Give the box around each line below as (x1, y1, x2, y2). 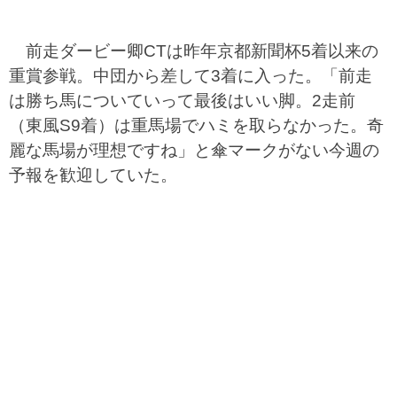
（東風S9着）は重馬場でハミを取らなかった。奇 (9, 116, 384, 135)
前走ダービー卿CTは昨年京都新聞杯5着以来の (9, 42, 378, 60)
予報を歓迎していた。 (9, 166, 177, 184)
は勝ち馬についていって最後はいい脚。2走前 (9, 91, 355, 110)
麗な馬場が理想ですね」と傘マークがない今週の (9, 141, 379, 160)
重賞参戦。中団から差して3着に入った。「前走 (9, 66, 372, 85)
